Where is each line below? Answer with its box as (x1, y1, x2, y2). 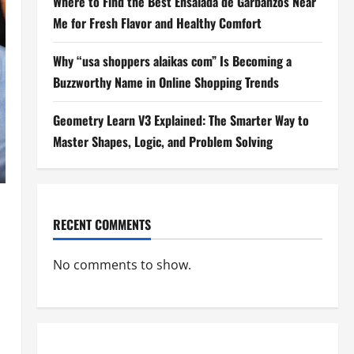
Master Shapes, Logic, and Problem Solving (52, 132, 273, 151)
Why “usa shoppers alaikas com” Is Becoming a (52, 51, 292, 70)
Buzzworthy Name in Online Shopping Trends (52, 73, 279, 92)
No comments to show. (52, 256, 191, 273)
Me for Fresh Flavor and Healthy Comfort (52, 13, 262, 32)
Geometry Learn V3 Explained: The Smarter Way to (52, 111, 309, 130)
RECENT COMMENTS (52, 215, 151, 234)
